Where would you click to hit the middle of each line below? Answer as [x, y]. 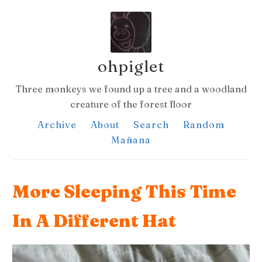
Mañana [131, 140]
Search [151, 125]
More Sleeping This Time [125, 192]
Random [204, 125]
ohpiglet [131, 66]
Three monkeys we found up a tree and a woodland [131, 89]
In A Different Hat [94, 221]
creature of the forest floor [131, 104]
